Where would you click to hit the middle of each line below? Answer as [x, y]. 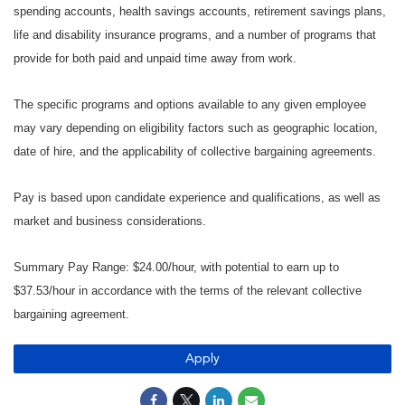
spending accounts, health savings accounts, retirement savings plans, [200, 12]
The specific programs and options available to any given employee [190, 105]
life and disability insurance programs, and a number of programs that [195, 35]
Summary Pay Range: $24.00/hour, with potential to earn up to [176, 268]
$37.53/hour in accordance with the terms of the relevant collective [188, 291]
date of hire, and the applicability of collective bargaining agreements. [195, 152]
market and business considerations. [112, 221]
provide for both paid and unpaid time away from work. [157, 59]
